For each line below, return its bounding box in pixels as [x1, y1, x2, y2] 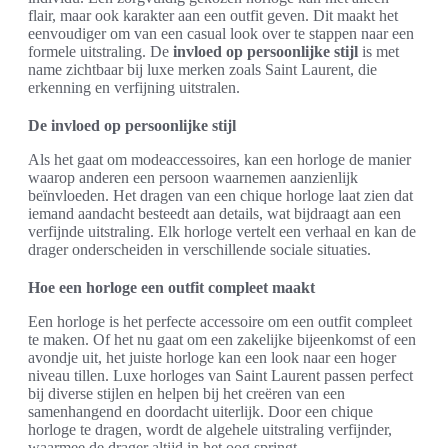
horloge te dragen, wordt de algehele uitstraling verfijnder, [28, 421, 392, 438]
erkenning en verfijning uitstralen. [28, 79, 240, 96]
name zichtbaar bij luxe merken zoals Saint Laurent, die [28, 61, 377, 78]
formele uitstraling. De [28, 43, 173, 60]
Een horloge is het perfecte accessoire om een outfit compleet [28, 313, 412, 330]
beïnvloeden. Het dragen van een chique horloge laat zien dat [28, 187, 413, 204]
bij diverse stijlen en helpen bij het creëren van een [28, 385, 345, 402]
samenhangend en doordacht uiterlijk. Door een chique [28, 403, 373, 420]
